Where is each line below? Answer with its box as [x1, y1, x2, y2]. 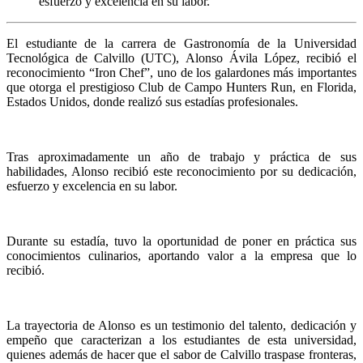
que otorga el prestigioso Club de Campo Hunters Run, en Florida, [6, 80, 357, 95]
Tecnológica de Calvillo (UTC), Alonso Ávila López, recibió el [6, 51, 357, 66]
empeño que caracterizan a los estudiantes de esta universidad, [6, 333, 357, 348]
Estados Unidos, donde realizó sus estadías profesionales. [6, 95, 301, 109]
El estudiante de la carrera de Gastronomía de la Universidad [6, 36, 357, 51]
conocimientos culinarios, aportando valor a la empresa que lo [6, 249, 357, 263]
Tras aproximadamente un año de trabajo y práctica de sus [6, 150, 357, 164]
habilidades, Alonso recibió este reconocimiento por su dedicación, [6, 164, 357, 179]
